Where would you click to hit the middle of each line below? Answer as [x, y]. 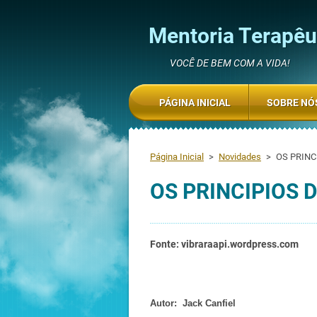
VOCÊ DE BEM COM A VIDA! [230, 63]
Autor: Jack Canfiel [193, 303]
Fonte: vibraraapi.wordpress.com [224, 244]
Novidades [240, 157]
